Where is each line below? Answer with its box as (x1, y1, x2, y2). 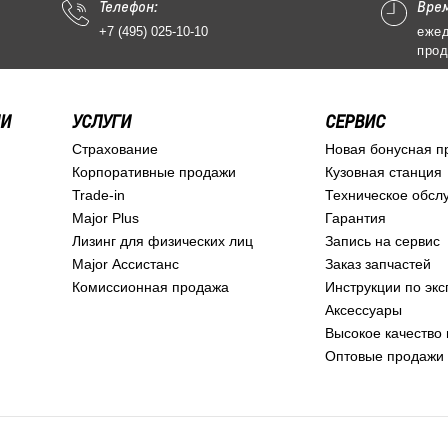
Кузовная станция (324, 164, 442, 180)
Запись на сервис (324, 233, 440, 249)
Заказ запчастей (324, 256, 431, 272)
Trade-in (72, 187, 125, 203)
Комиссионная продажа (72, 279, 229, 295)
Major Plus (72, 210, 139, 226)
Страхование (72, 141, 158, 157)
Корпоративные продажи (72, 164, 236, 180)
